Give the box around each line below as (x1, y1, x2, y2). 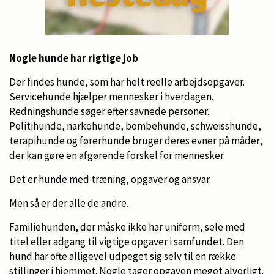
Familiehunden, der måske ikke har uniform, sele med (9, 220, 245, 234)
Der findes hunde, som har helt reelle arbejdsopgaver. (9, 75, 245, 89)
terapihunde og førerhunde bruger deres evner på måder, (9, 133, 262, 147)
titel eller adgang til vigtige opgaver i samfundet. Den (9, 234, 244, 248)
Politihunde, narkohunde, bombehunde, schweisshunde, (9, 119, 261, 133)
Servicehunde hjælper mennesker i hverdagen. (9, 89, 213, 103)
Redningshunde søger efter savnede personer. (9, 104, 209, 118)
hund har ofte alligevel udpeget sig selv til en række (9, 249, 236, 263)
